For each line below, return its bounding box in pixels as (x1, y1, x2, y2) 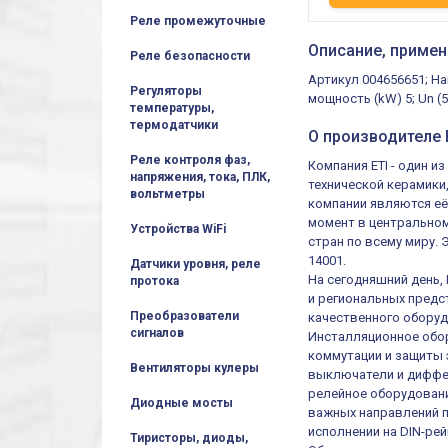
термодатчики (130, 118, 218, 132)
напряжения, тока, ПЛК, (130, 170, 270, 184)
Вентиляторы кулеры (130, 361, 259, 375)
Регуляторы (130, 84, 202, 98)
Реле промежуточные (130, 14, 266, 28)
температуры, (130, 101, 214, 115)
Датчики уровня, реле (130, 257, 261, 271)
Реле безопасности (130, 49, 250, 63)
